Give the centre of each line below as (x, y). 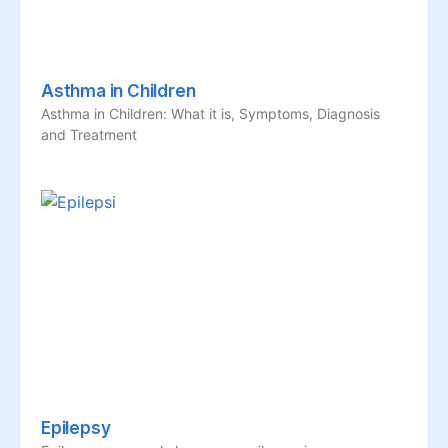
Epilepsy (76, 427)
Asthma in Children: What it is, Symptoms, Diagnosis (210, 113)
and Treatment (89, 134)
